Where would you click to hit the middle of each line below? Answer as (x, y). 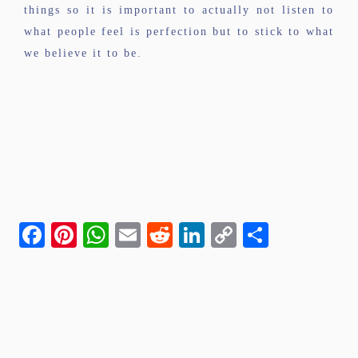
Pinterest (131, 235)
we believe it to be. (83, 54)
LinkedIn (257, 235)
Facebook (105, 235)
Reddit (212, 235)
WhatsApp (171, 235)
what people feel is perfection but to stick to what (179, 32)
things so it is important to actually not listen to (179, 10)
